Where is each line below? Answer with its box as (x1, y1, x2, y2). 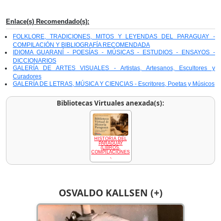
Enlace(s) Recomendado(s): (6, 18, 89, 26)
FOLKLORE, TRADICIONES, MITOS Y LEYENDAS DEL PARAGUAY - (13, 33, 215, 40)
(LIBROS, (101, 145, 120, 150)
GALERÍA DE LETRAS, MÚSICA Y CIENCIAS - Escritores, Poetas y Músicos (13, 80, 215, 88)
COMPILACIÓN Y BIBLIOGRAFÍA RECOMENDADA (13, 41, 150, 49)
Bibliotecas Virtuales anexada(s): (57, 99, 164, 108)
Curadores (13, 73, 41, 80)
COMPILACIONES (91, 149, 130, 154)
